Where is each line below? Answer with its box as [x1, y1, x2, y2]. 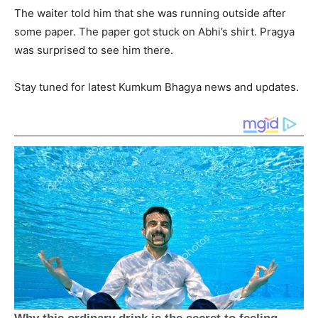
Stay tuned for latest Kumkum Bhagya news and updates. [14, 80, 299, 94]
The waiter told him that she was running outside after [14, 6, 286, 21]
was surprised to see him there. [14, 43, 173, 57]
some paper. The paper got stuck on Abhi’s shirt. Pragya [14, 25, 295, 39]
